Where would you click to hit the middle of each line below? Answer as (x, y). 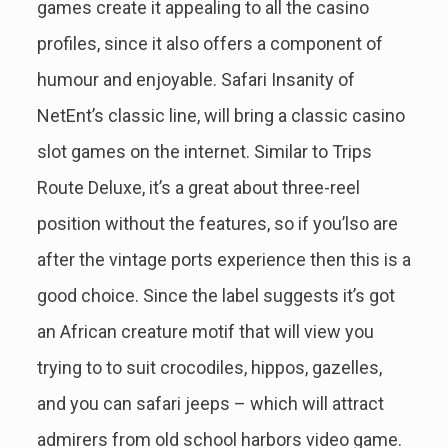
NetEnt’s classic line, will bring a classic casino (220, 116)
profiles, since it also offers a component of (209, 44)
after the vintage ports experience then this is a (223, 260)
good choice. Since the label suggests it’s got (215, 296)
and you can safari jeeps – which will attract (210, 404)
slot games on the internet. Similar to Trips (204, 152)
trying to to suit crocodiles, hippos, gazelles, (209, 368)
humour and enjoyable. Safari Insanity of (195, 80)
